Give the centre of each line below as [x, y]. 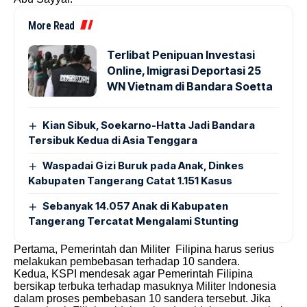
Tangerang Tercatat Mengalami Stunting [133, 221]
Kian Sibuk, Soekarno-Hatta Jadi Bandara [149, 125]
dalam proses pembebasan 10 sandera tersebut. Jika [142, 298]
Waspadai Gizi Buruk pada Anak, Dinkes [144, 165]
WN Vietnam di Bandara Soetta [190, 86]
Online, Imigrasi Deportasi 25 [184, 71]
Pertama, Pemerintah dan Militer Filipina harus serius [144, 249]
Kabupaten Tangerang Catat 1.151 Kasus [130, 181]
